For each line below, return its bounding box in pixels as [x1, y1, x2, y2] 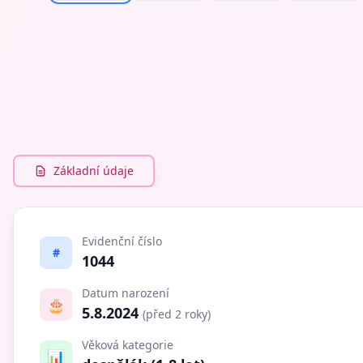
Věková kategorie [82, 337, 173, 352]
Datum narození [82, 285, 169, 301]
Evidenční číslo [82, 233, 162, 249]
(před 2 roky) [143, 306, 211, 322]
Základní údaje [53, 163, 134, 178]
